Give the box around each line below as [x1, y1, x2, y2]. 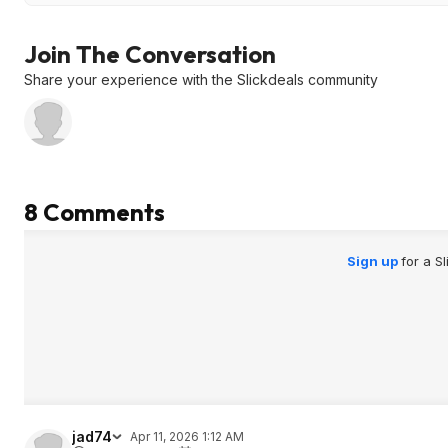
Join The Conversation [24, 39, 276, 69]
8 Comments [24, 197, 165, 227]
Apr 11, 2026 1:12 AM [130, 429, 244, 444]
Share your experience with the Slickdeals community [24, 71, 378, 88]
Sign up [346, 253, 401, 269]
